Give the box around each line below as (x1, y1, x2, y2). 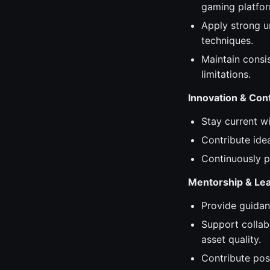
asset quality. (201, 233, 261, 245)
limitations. (201, 68, 251, 80)
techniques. (201, 34, 253, 46)
